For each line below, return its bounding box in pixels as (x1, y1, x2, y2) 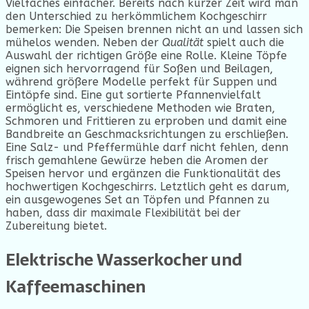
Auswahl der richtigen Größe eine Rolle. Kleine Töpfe (6, 49, 287, 63)
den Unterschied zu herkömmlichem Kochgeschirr (6, 10, 267, 23)
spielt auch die (203, 36, 284, 50)
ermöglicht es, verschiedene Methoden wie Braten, (6, 101, 275, 115)
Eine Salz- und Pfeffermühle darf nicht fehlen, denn (6, 141, 288, 154)
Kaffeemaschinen (6, 272, 146, 300)
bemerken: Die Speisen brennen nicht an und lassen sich (6, 23, 303, 37)
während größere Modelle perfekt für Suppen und (6, 75, 277, 89)
